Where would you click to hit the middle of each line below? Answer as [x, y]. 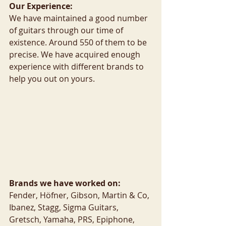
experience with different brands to [77, 67]
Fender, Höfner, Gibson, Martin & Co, [80, 195]
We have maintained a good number [79, 18]
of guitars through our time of [67, 30]
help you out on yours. [52, 79]
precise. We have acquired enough [76, 54]
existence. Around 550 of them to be [79, 42]
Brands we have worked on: [65, 183]
